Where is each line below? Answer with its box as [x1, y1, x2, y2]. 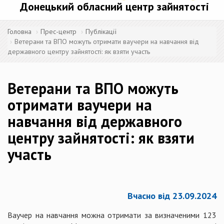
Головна [7, 26, 31, 36]
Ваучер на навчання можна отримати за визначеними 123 [7, 209, 216, 220]
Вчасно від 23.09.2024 [127, 189, 216, 201]
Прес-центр [40, 26, 76, 36]
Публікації [85, 26, 116, 36]
